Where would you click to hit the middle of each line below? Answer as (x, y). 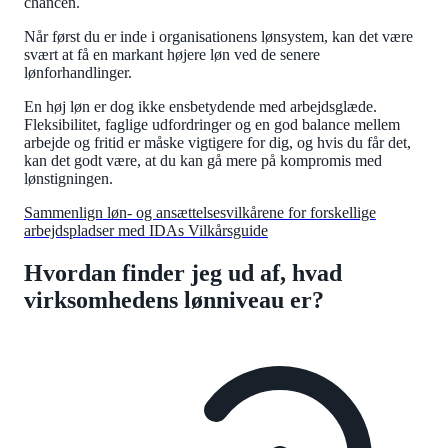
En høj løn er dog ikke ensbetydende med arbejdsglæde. (200, 107)
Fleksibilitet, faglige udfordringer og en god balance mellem (212, 125)
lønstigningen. (70, 179)
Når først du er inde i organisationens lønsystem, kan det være (218, 37)
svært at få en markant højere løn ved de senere (172, 55)
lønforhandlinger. (82, 73)
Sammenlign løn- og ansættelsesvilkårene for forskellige (200, 213)
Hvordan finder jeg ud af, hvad (183, 272)
